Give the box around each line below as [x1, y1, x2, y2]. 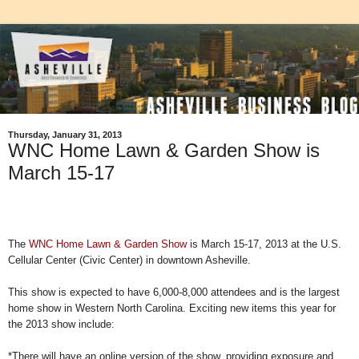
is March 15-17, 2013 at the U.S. [187, 237, 341, 250]
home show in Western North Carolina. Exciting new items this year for [8, 301, 336, 314]
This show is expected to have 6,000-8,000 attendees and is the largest [8, 285, 340, 298]
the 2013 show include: [8, 317, 118, 330]
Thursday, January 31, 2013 [8, 130, 122, 139]
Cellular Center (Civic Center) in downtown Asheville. [8, 253, 254, 266]
